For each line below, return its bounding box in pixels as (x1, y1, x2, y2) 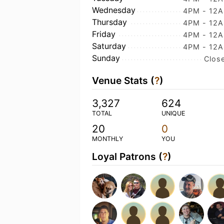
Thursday (92, 17, 127, 27)
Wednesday (92, 5, 135, 15)
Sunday (92, 53, 120, 63)
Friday (92, 29, 115, 39)
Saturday (92, 41, 126, 51)
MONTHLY (92, 135, 123, 142)
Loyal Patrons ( (92, 150, 162, 162)
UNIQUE (161, 109, 185, 117)
